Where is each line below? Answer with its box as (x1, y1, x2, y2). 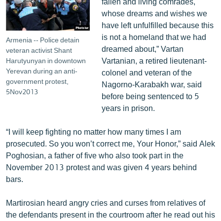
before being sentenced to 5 (101, 91, 199, 101)
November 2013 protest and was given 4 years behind (6, 162, 197, 172)
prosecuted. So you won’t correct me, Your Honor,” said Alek (6, 138, 215, 148)
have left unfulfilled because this (101, 20, 214, 30)
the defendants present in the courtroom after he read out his (6, 209, 215, 219)
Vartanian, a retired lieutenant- (101, 55, 207, 65)
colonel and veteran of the (101, 67, 192, 77)
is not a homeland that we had (101, 32, 206, 41)
